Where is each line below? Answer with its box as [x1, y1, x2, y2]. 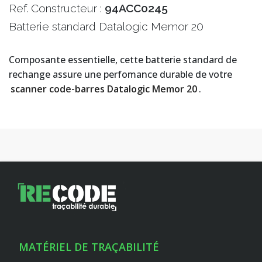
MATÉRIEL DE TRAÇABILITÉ [19, 240, 159, 254]
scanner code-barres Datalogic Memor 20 [11, 82, 197, 96]
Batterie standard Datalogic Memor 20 [9, 20, 204, 33]
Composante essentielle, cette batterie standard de [9, 53, 237, 67]
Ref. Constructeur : [9, 2, 105, 15]
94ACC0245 [105, 2, 168, 15]
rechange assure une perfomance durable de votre [9, 68, 232, 81]
